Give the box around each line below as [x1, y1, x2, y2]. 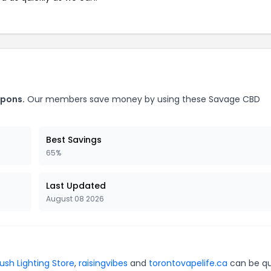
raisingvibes [79, 256, 128, 269]
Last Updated [46, 179, 106, 192]
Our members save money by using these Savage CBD [25, 93, 260, 105]
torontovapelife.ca [149, 256, 227, 269]
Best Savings [46, 133, 102, 146]
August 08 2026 [46, 193, 104, 204]
